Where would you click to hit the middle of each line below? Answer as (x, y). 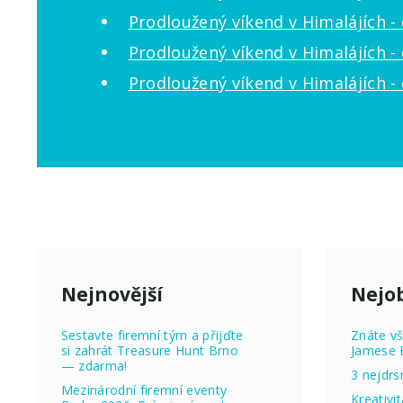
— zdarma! (94, 366)
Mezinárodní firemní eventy (144, 390)
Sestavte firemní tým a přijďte (152, 336)
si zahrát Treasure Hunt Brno (150, 351)
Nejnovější (112, 294)
